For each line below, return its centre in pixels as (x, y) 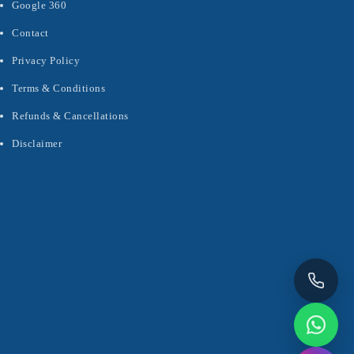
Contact (30, 33)
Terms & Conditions (58, 88)
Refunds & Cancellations (70, 116)
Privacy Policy (46, 60)
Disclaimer (37, 143)
